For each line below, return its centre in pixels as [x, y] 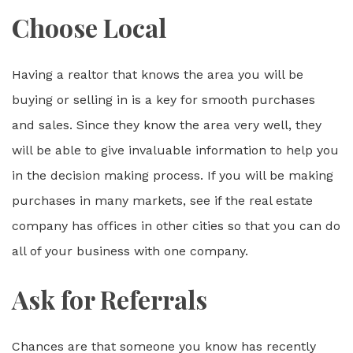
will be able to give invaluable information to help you [175, 150]
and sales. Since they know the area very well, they [167, 125]
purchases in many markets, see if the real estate [162, 201]
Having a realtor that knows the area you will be [158, 74]
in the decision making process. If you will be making [173, 175]
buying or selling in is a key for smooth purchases [163, 100]
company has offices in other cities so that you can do [176, 226]
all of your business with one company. [130, 251]
